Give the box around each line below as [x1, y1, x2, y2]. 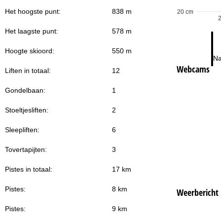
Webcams [176, 63, 210, 75]
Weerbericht [176, 186, 219, 198]
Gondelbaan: [5, 86, 45, 95]
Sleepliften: [5, 126, 39, 134]
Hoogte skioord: [5, 47, 54, 55]
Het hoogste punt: [5, 7, 61, 16]
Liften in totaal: [5, 67, 51, 75]
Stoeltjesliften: [5, 106, 48, 114]
